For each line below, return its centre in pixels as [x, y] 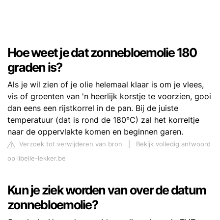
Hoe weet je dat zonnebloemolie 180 [102, 53]
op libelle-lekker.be [37, 159]
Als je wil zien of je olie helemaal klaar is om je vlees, [106, 85]
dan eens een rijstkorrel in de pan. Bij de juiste [93, 108]
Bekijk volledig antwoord [173, 144]
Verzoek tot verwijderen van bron [70, 144]
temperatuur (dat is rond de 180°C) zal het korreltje [103, 120]
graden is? [35, 68]
